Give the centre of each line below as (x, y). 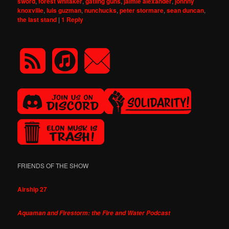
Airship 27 (32, 189)
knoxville (31, 10)
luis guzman (64, 10)
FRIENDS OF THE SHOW (53, 166)
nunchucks (101, 10)
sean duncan (186, 10)
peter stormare (142, 10)
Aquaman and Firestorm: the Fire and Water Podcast (94, 213)
